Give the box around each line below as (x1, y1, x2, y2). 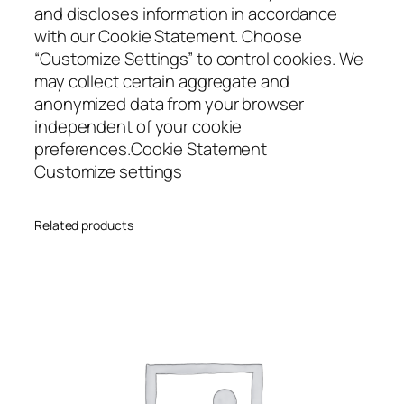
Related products (34, 216, 133, 234)
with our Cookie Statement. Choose (34, 24, 302, 49)
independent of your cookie (34, 115, 243, 139)
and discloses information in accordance (34, 2, 338, 26)
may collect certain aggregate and (34, 69, 289, 94)
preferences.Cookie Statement (34, 137, 268, 161)
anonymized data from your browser (34, 92, 304, 116)
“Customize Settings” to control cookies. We (34, 47, 363, 71)
